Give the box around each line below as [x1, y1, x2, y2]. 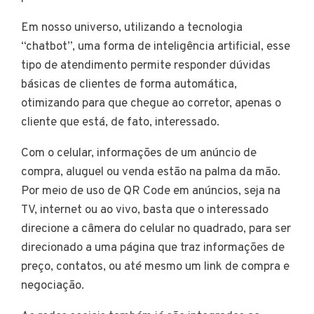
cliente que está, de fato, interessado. [21, 114, 228, 130]
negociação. [21, 278, 93, 294]
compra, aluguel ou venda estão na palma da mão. [21, 164, 280, 180]
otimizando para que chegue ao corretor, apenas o [21, 95, 281, 111]
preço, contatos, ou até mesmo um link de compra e [21, 259, 289, 275]
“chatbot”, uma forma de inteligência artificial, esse [21, 39, 290, 55]
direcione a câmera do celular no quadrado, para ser [21, 221, 291, 237]
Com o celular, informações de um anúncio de [21, 145, 257, 161]
